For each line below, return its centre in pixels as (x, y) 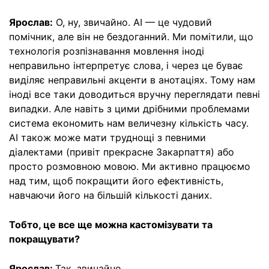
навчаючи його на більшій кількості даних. (110, 195)
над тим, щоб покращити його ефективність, (116, 180)
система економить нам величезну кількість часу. (129, 123)
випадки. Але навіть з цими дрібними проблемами (129, 108)
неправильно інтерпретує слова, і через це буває (126, 65)
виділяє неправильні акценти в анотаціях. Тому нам (132, 80)
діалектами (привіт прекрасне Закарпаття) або (122, 152)
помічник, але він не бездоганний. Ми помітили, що (131, 36)
